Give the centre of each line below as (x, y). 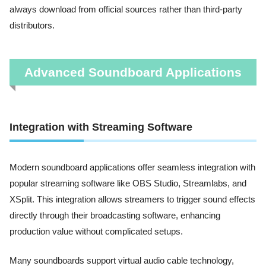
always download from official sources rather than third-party (126, 10)
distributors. (32, 26)
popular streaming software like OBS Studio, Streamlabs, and (128, 183)
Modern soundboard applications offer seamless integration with (132, 167)
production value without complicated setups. (96, 231)
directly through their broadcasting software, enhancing (115, 215)
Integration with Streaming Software (101, 127)
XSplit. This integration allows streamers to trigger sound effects (132, 199)
